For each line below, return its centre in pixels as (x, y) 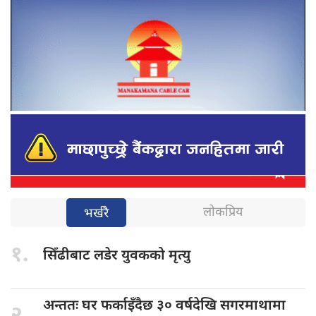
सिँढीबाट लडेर (82, 256)
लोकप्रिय (223, 213)
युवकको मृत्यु (156, 256)
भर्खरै (96, 214)
